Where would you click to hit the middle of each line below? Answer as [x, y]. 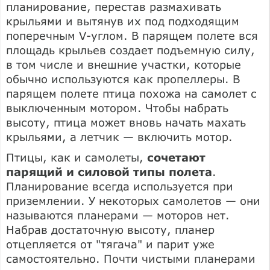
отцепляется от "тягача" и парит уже [110, 244]
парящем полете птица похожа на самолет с [131, 93]
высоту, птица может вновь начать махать [126, 122]
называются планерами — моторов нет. [118, 215]
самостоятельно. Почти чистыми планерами [131, 258]
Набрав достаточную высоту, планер [110, 229]
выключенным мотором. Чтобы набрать [117, 108]
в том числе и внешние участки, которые [124, 64]
